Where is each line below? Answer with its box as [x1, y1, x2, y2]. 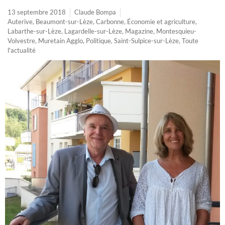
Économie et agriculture [127, 17, 195, 26]
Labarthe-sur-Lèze [8, 27, 61, 35]
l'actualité [8, 46, 36, 54]
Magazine [125, 27, 153, 35]
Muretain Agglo [38, 36, 83, 45]
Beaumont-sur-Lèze [36, 17, 93, 26]
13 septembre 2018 [8, 8, 66, 16]
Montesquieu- [156, 27, 196, 35]
